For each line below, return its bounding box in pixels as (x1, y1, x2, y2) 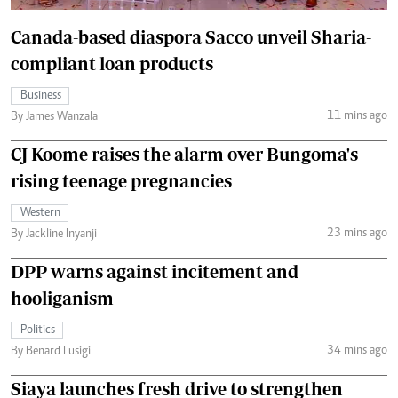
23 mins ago (326, 227, 387, 240)
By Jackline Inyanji (11, 228, 97, 242)
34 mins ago (326, 344, 387, 357)
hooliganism (11, 288, 114, 309)
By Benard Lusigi (11, 346, 91, 359)
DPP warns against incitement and (11, 261, 298, 283)
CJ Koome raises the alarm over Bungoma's (11, 144, 358, 165)
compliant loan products (11, 53, 213, 75)
